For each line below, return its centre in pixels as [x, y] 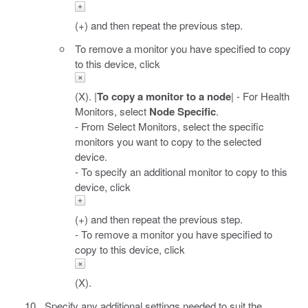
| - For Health [260, 96]
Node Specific [183, 112]
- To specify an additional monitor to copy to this [181, 172]
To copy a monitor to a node [164, 97]
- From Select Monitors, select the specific [169, 126]
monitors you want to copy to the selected [168, 142]
